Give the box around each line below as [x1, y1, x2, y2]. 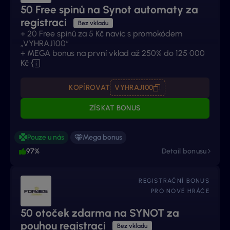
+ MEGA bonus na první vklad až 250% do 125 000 [21, 48, 205, 59]
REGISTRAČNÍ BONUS [139, 177, 209, 184]
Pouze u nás [27, 132, 64, 142]
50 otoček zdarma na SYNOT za [21, 206, 179, 219]
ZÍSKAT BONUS [89, 104, 141, 113]
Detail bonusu [161, 146, 207, 156]
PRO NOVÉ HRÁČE [151, 187, 209, 195]
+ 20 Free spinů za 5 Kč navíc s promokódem [21, 29, 182, 39]
